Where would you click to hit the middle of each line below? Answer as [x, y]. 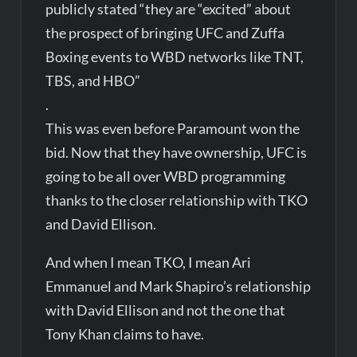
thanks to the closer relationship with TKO [177, 200]
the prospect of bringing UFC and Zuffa [165, 32]
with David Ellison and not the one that [166, 310]
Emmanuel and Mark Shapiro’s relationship [178, 286]
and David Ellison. [101, 224]
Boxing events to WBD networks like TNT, [175, 56]
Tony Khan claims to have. [125, 333]
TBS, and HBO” [93, 80]
